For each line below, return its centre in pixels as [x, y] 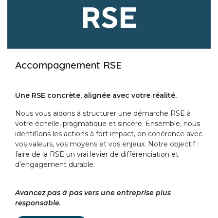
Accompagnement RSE [68, 65]
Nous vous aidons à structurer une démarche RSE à [103, 113]
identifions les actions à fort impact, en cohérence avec [109, 134]
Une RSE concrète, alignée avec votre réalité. [96, 95]
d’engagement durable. [55, 164]
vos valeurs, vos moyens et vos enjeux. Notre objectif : [107, 144]
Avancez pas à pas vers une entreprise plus [93, 192]
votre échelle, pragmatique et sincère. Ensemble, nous [108, 123]
